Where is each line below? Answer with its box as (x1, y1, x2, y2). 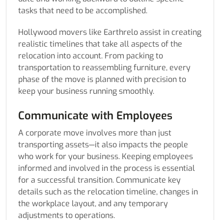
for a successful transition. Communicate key (18, 175, 181, 186)
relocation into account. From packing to (18, 51, 163, 61)
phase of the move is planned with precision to (18, 74, 186, 85)
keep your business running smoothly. (18, 86, 154, 97)
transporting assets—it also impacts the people (18, 139, 188, 150)
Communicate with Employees (18, 109, 172, 123)
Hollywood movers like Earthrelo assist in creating (18, 27, 201, 38)
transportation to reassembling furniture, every (18, 62, 191, 73)
